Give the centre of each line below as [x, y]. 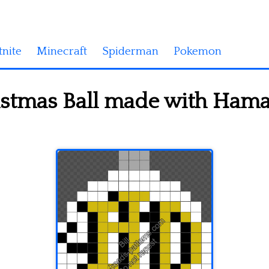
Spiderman [130, 51]
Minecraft [62, 51]
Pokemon [198, 51]
